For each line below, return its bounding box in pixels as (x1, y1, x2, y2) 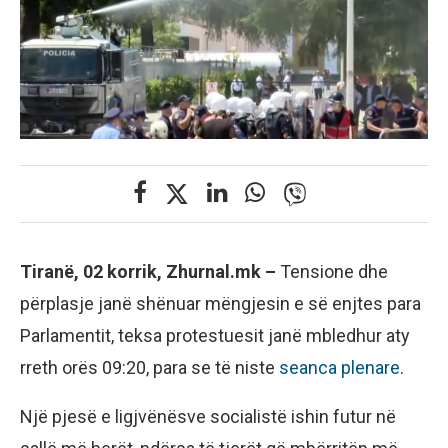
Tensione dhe (280, 261, 388, 283)
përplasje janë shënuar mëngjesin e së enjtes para (20, 293, 421, 315)
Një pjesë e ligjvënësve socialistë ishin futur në (20, 406, 396, 428)
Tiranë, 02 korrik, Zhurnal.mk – (20, 261, 280, 283)
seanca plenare (275, 357, 400, 379)
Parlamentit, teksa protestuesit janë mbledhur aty (20, 325, 410, 347)
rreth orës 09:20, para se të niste (20, 357, 275, 379)
